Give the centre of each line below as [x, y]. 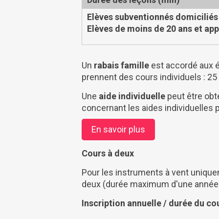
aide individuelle [132, 96]
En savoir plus [118, 129]
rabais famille [121, 65]
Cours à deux [108, 153]
